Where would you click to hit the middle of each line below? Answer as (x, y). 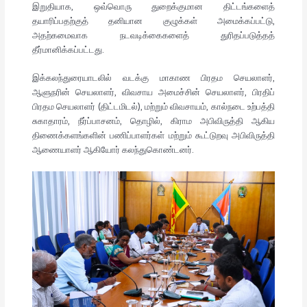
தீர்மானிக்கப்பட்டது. (68, 50)
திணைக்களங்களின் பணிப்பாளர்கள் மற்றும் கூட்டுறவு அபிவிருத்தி (153, 135)
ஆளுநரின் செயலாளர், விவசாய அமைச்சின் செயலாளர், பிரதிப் (153, 92)
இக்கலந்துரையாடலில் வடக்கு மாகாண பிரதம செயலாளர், (153, 78)
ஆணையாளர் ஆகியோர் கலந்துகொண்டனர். (113, 150)
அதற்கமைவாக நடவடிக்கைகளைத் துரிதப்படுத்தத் (153, 35)
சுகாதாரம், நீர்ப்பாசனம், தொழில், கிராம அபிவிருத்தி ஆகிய (153, 121)
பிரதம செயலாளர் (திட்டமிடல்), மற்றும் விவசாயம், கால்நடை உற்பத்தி (153, 107)
